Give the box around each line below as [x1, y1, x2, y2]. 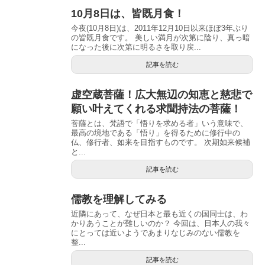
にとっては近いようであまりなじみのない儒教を [71, 228, 240, 237]
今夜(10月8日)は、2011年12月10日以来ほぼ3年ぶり [71, 23, 248, 33]
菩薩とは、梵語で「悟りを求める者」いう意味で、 [71, 118, 248, 128]
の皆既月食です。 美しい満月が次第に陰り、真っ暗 [71, 33, 250, 42]
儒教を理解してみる [71, 193, 167, 205]
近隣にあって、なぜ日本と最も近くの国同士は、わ [71, 209, 248, 218]
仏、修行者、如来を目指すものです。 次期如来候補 [71, 137, 250, 147]
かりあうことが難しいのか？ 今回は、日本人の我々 [71, 218, 250, 228]
